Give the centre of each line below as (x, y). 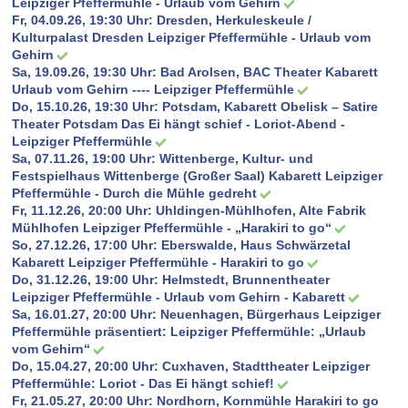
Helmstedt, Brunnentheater (245, 280)
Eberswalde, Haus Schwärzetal (255, 245)
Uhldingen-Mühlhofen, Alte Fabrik (260, 211)
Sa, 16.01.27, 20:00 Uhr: (86, 315)
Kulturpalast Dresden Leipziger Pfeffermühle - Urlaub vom (191, 38)
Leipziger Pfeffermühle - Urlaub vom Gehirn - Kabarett (178, 297)
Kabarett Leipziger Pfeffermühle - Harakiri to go (158, 263)
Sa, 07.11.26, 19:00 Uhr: (85, 159)
